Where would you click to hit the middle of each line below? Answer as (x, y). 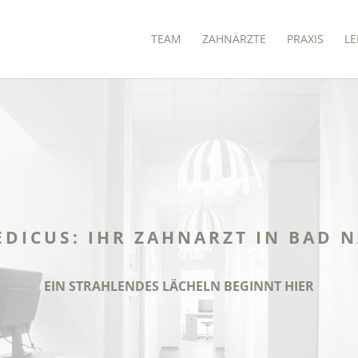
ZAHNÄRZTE (234, 39)
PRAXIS (305, 39)
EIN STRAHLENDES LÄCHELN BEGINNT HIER (179, 286)
